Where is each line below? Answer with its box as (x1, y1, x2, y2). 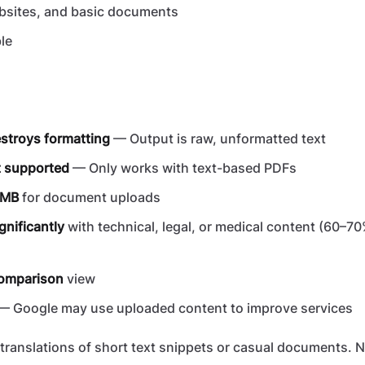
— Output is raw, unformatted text (110, 131, 326, 147)
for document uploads (19, 190, 161, 205)
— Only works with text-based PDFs (69, 161, 297, 176)
